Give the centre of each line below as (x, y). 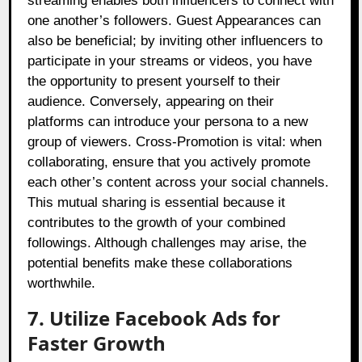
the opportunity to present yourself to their (154, 82)
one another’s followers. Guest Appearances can (175, 21)
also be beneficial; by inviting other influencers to (175, 41)
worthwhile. (62, 284)
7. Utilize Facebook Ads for (154, 318)
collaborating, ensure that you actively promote (169, 162)
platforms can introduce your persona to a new (168, 122)
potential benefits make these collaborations (160, 263)
